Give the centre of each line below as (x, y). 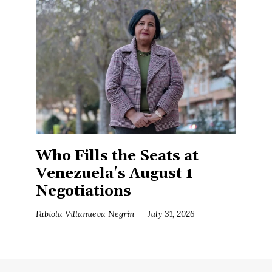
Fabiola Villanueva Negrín (85, 213)
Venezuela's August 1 (114, 173)
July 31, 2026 (171, 213)
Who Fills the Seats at (117, 156)
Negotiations (84, 191)
